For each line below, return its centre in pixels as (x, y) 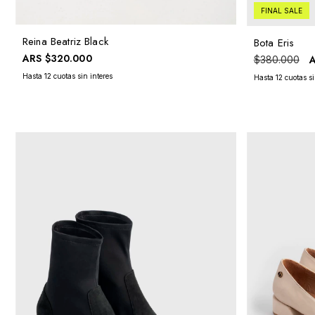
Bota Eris (274, 43)
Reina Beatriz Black (65, 41)
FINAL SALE (281, 10)
